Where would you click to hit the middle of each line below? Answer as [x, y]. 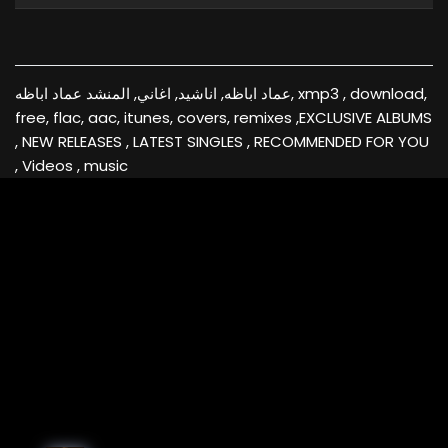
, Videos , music [71, 165]
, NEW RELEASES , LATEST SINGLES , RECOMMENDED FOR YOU [222, 141]
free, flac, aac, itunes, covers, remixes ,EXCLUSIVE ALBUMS [223, 117]
